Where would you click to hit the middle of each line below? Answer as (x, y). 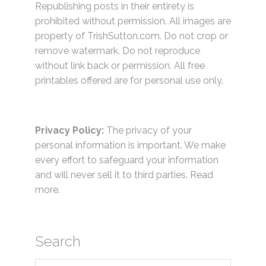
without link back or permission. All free (120, 66)
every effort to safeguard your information (127, 160)
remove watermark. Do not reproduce (118, 51)
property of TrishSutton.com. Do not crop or (132, 36)
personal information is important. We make (130, 145)
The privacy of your (148, 131)
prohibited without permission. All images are (133, 21)
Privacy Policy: (69, 131)
